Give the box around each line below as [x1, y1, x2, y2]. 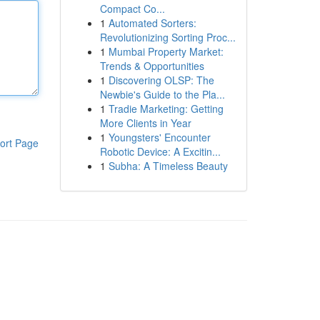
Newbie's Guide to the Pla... [99, 87, 225, 101]
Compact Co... [99, 1, 165, 16]
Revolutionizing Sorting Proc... [99, 30, 236, 44]
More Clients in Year [99, 116, 191, 130]
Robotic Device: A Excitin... [99, 144, 221, 159]
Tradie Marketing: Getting [108, 101, 224, 116]
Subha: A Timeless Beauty [108, 159, 228, 173]
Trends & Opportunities [99, 59, 204, 73]
